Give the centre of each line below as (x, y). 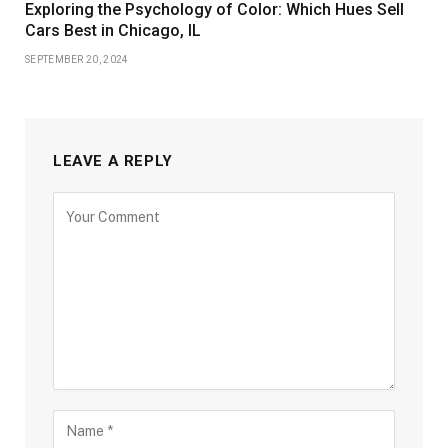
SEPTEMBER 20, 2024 (77, 60)
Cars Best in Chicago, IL (113, 31)
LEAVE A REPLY (113, 161)
